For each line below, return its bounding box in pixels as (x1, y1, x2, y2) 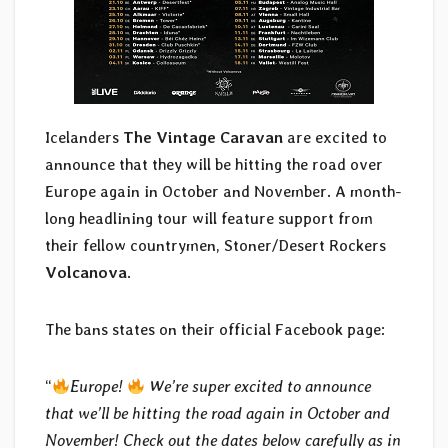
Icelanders (45, 128, 123, 148)
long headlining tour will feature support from (45, 209, 373, 229)
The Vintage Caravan (123, 128, 283, 148)
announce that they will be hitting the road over (45, 155, 383, 175)
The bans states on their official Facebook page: (45, 320, 385, 340)
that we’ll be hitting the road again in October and (45, 404, 390, 424)
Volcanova (45, 263, 127, 283)
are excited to (283, 128, 387, 148)
